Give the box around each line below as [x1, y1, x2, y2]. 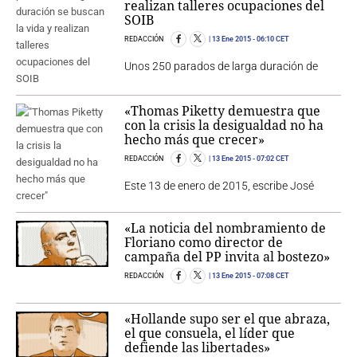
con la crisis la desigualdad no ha [124, 116, 324, 135]
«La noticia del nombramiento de [124, 219, 327, 237]
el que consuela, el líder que [124, 324, 296, 343]
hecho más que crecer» [124, 131, 265, 149]
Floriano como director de [124, 233, 284, 252]
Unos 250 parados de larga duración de [124, 60, 319, 73]
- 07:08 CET [251, 272, 290, 280]
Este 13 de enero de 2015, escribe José [124, 179, 315, 193]
